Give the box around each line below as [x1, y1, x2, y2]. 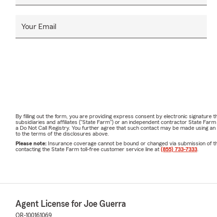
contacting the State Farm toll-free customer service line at [15, 146, 161, 153]
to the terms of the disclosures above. [15, 131, 109, 137]
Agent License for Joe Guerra [15, 199, 126, 209]
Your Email [21, 23, 56, 31]
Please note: [15, 140, 48, 147]
